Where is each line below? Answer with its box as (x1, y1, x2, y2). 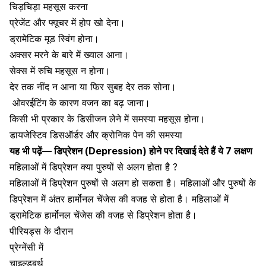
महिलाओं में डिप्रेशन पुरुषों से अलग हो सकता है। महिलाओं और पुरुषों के (9, 176, 256, 189)
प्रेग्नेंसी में (9, 240, 43, 253)
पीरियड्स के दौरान (9, 224, 73, 237)
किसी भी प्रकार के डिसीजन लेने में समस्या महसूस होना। (9, 112, 205, 125)
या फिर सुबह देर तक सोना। (77, 80, 176, 93)
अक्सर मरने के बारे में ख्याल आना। (9, 48, 129, 61)
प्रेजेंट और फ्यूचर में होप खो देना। (9, 16, 125, 28)
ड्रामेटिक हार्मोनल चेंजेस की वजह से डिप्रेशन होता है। (9, 208, 197, 221)
